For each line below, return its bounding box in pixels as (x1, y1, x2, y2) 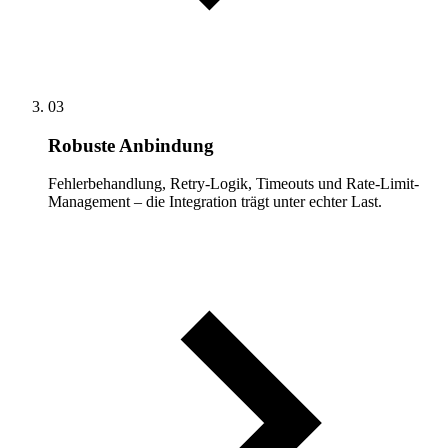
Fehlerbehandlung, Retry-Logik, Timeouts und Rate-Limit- (48, 175, 419, 193)
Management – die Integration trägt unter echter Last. (48, 193, 382, 211)
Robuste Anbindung (48, 134, 214, 156)
